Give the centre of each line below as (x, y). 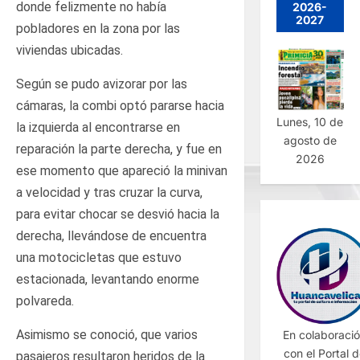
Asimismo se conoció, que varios (107, 335)
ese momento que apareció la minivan (122, 171)
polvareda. (45, 301)
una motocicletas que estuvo (99, 258)
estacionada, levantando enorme (108, 280)
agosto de (310, 140)
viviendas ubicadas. (70, 51)
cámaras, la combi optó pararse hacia (120, 106)
